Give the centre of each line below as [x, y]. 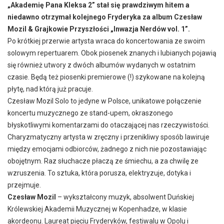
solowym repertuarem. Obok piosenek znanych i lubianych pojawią [112, 53]
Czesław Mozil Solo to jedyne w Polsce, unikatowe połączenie [104, 101]
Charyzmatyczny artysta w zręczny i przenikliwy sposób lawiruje [108, 137]
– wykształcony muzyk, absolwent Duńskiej [125, 197]
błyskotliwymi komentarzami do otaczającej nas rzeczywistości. [108, 125]
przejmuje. [24, 185]
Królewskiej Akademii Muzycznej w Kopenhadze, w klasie [97, 209]
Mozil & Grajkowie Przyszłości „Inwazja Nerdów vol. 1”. [99, 29]
